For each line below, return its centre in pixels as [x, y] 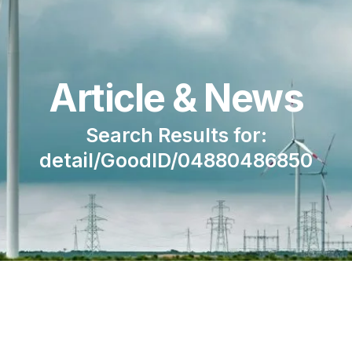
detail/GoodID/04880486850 [176, 161]
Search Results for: [176, 136]
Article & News [176, 98]
